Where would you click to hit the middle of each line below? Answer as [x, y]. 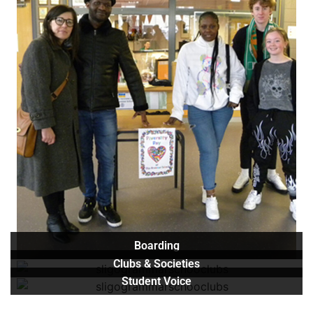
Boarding [156, 245]
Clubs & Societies [156, 263]
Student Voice [156, 282]
